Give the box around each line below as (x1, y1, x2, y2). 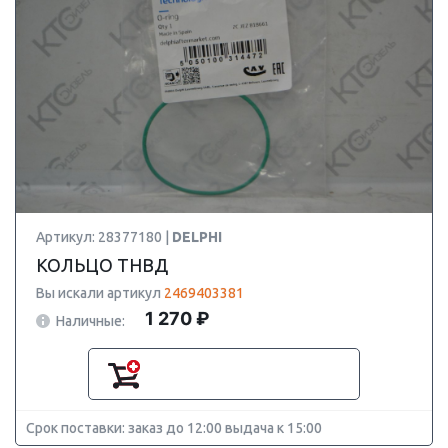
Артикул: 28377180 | (36, 229, 172, 245)
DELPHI (172, 229, 222, 245)
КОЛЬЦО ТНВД (36, 255, 168, 275)
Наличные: (56, 312, 125, 329)
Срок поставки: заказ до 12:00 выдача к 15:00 (26, 420, 322, 436)
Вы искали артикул (36, 285, 164, 301)
